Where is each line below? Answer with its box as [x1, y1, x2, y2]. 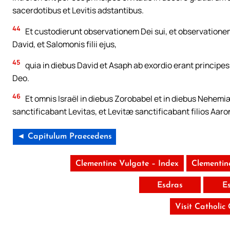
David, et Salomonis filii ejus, [12, 38, 117, 50]
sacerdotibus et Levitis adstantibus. [12, 4, 144, 16]
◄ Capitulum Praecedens [17, 132, 112, 141]
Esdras [157, 181, 183, 190]
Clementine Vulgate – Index [75, 160, 179, 168]
